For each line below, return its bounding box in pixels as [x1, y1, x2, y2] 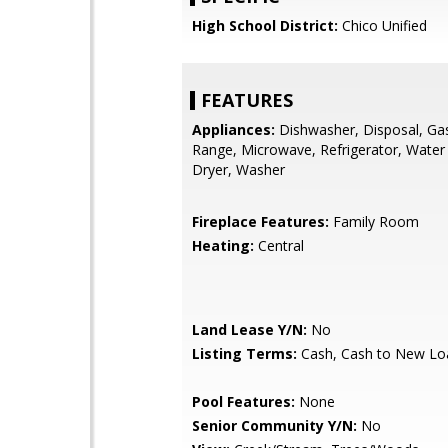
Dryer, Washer [192, 160, 285, 179]
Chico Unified [338, 16, 427, 35]
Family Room [329, 212, 419, 231]
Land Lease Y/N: [192, 320, 307, 339]
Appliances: [192, 120, 275, 139]
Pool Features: [192, 392, 295, 411]
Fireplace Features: [192, 212, 329, 231]
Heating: [192, 236, 254, 255]
